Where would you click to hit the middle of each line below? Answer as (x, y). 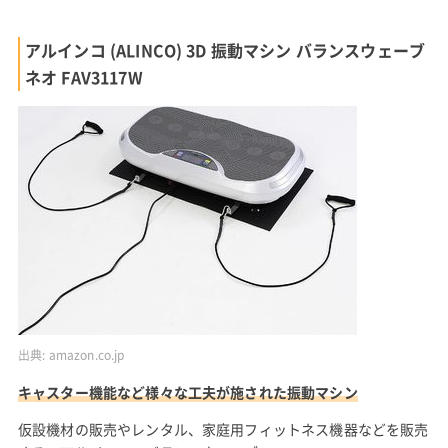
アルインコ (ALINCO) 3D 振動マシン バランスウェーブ (225, 50)
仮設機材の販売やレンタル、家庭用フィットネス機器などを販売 (223, 429)
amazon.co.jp (86, 354)
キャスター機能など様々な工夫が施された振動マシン (187, 392)
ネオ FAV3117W (83, 77)
